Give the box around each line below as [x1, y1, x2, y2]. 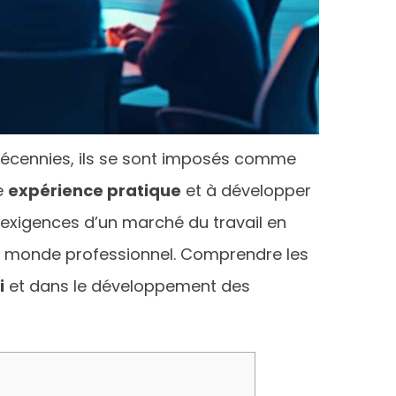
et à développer [181, 179, 311, 202]
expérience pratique [8, 179, 181, 202]
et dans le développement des [4, 274, 250, 297]
